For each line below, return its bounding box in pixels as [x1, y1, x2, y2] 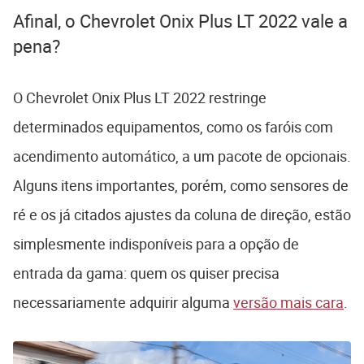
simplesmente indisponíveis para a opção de [13, 234, 299, 254]
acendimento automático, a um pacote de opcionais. [13, 146, 351, 167]
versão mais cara [233, 292, 344, 313]
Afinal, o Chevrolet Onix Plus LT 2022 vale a [13, 9, 348, 33]
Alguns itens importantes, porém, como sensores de [13, 175, 349, 196]
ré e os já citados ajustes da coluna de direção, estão [13, 205, 351, 225]
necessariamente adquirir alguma [13, 292, 233, 313]
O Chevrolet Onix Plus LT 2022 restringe [13, 88, 266, 108]
